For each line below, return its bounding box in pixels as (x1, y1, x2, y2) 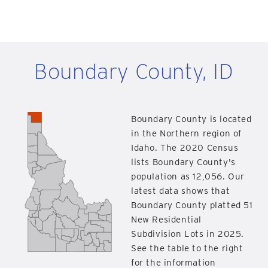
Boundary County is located (131, 114, 252, 124)
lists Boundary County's (131, 157, 236, 167)
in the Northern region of (131, 128, 242, 139)
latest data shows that (131, 185, 230, 196)
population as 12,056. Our (131, 171, 245, 182)
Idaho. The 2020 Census (131, 142, 239, 153)
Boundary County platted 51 (131, 200, 253, 211)
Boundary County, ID (34, 58, 234, 84)
